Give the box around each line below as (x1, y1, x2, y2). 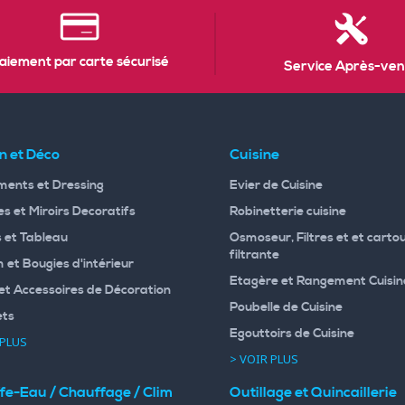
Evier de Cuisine (230, 176, 323, 193)
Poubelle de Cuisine (230, 298, 343, 316)
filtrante (230, 246, 279, 263)
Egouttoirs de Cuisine (230, 325, 354, 342)
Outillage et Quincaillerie (230, 382, 397, 401)
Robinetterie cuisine (230, 202, 346, 220)
